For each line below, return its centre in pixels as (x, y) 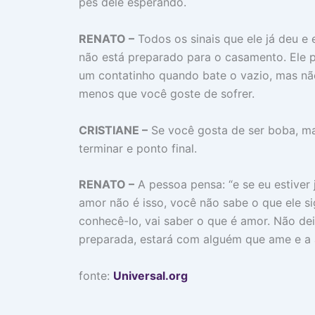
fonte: (96, 275)
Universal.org (150, 275)
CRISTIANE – (113, 130)
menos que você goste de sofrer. (167, 94)
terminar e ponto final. (138, 148)
